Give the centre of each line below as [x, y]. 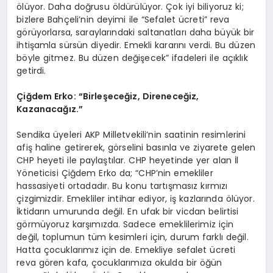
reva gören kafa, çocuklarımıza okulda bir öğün [119, 263]
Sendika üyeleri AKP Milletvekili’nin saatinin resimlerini [131, 135]
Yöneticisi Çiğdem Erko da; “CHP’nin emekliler [115, 173]
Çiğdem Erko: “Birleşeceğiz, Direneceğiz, [108, 97]
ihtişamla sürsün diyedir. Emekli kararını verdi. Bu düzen [136, 45]
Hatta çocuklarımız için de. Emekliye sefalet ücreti [126, 250]
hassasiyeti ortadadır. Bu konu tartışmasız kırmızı [122, 186]
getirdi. [31, 71]
